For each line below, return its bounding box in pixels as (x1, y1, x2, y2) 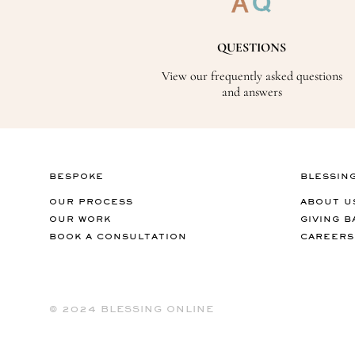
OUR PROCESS (49, 197, 134, 208)
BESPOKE (49, 171, 105, 182)
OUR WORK (49, 214, 112, 225)
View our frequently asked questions (161, 68, 342, 85)
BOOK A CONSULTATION (49, 231, 188, 242)
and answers (221, 84, 282, 101)
